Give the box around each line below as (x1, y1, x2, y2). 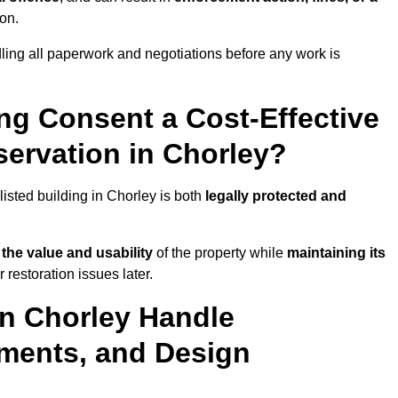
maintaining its (287, 245, 386, 261)
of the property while (153, 245, 287, 261)
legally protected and (205, 188, 346, 204)
